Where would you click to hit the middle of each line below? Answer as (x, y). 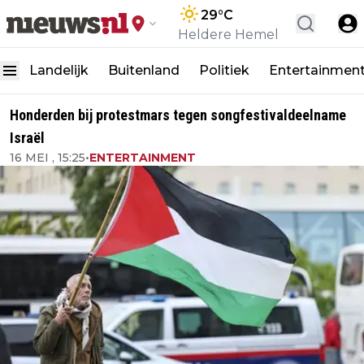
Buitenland (144, 70)
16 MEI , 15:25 (48, 158)
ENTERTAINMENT (143, 158)
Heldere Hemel (228, 35)
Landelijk (59, 70)
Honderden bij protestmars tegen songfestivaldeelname (178, 115)
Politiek (224, 70)
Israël (27, 138)
